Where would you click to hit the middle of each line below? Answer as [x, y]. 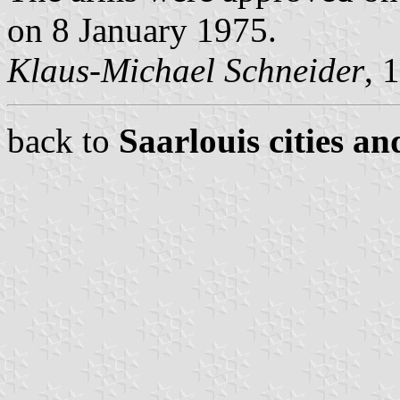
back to [63, 141]
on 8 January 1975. [142, 30]
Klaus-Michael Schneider [186, 71]
